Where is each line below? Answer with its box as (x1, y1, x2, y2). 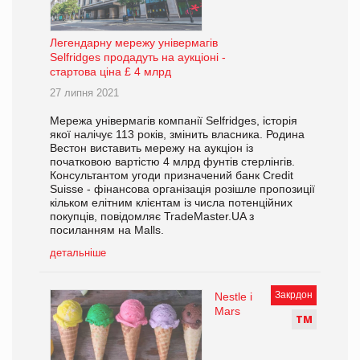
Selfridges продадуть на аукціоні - (50, 50, 226, 63)
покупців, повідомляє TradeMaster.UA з (50, 209, 254, 223)
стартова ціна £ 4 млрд (50, 64, 171, 78)
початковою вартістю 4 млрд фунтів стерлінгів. (50, 154, 295, 168)
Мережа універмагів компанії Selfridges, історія (50, 113, 297, 127)
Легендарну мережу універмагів (50, 35, 218, 49)
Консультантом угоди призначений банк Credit (50, 168, 293, 182)
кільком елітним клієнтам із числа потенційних (50, 195, 292, 209)
